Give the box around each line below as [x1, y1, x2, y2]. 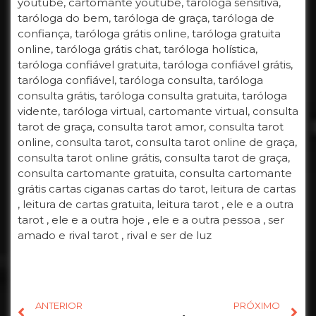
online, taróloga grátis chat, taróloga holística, [18, 42, 257, 56]
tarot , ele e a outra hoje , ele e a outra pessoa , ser [18, 213, 284, 227]
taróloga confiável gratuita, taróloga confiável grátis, [18, 58, 293, 72]
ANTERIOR [35, 300, 83, 312]
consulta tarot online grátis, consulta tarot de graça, [18, 151, 290, 165]
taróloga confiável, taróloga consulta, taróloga [18, 73, 263, 87]
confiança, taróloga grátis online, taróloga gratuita [18, 27, 281, 41]
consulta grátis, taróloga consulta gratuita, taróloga [18, 89, 287, 103]
